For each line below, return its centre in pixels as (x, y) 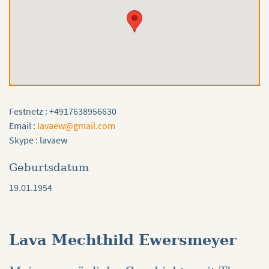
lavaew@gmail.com (76, 126)
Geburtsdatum (49, 168)
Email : (23, 126)
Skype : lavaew (38, 140)
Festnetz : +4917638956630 (63, 111)
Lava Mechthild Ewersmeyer (123, 240)
